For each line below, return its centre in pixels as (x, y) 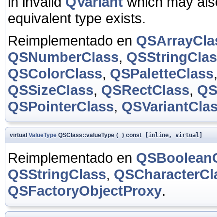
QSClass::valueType (85, 135)
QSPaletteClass (162, 73)
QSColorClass (55, 73)
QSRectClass (145, 90)
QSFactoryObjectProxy (85, 190)
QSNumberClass (63, 57)
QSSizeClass (51, 90)
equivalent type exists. (77, 18)
